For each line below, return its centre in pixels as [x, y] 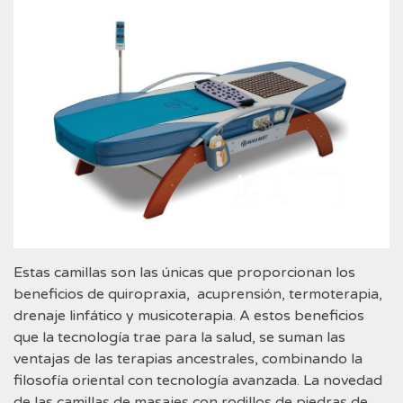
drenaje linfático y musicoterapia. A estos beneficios [189, 315]
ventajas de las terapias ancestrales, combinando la [188, 358]
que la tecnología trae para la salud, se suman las [179, 337]
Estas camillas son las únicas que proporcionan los [184, 272]
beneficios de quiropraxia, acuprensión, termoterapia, [198, 294]
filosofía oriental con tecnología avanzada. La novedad [198, 380]
